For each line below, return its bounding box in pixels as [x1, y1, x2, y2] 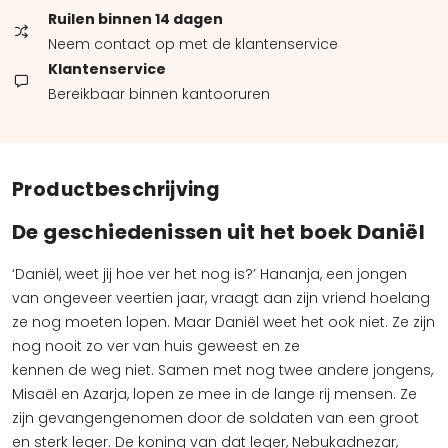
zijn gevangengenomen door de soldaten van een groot [12, 408, 419, 428]
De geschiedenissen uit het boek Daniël [12, 218, 426, 246]
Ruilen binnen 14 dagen [48, 9, 223, 29]
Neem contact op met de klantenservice [48, 34, 338, 54]
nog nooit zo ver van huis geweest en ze [12, 336, 300, 356]
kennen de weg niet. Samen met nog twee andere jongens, [12, 360, 433, 380]
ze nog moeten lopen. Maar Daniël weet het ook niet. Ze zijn [12, 312, 435, 332]
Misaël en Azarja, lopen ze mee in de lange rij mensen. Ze [12, 384, 417, 404]
